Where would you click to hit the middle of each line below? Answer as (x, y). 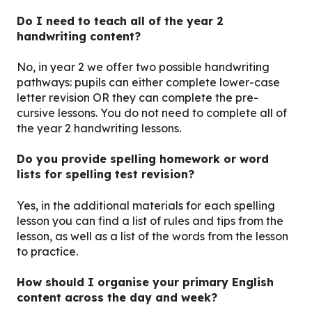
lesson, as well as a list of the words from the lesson (153, 236)
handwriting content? (79, 36)
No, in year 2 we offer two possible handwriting (143, 67)
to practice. (47, 251)
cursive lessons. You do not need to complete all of (152, 113)
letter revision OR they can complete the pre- (138, 98)
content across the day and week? (117, 298)
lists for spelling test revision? (106, 174)
